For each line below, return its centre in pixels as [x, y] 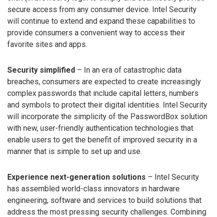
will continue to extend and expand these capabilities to [101, 21]
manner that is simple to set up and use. [75, 152]
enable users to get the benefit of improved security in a [102, 140]
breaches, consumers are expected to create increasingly [104, 82]
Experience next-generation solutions [77, 177]
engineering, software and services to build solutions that [104, 200]
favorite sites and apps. [47, 45]
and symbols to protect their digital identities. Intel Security [107, 105]
